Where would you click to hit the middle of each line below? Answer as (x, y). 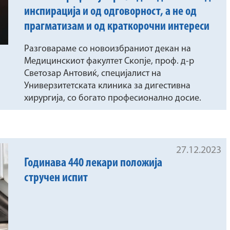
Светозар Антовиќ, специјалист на (93, 74)
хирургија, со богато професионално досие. (113, 99)
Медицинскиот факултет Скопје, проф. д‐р (109, 62)
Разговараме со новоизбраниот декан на (108, 49)
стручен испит (56, 178)
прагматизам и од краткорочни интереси (117, 27)
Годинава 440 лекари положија (93, 164)
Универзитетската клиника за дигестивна (108, 86)
